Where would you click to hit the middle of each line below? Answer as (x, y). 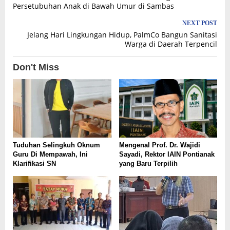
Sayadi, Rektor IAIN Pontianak (167, 154)
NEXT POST (200, 23)
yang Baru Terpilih (148, 163)
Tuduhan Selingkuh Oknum (56, 145)
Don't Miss (36, 67)
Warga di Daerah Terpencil (171, 44)
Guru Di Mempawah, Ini (50, 154)
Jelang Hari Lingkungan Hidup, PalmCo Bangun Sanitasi (122, 34)
